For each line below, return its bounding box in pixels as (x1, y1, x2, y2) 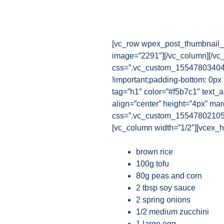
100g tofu (136, 159, 169, 168)
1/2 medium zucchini (136, 207, 209, 216)
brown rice (136, 147, 173, 156)
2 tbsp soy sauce (136, 183, 195, 192)
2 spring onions (136, 195, 190, 204)
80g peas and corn (136, 171, 202, 180)
